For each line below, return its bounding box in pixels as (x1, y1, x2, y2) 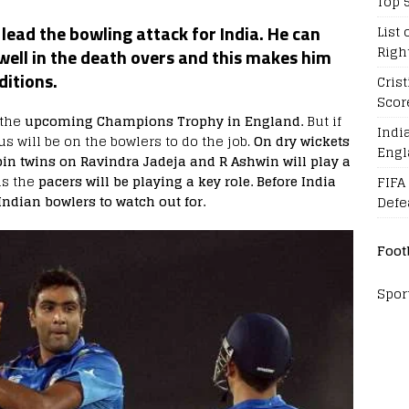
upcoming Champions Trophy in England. (25, 110, 303, 132)
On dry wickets (254, 130, 350, 152)
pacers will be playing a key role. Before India (35, 170, 336, 193)
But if (303, 110, 341, 132)
